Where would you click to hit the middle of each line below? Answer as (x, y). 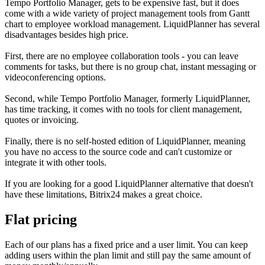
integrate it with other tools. (56, 163)
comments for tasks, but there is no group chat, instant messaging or (130, 67)
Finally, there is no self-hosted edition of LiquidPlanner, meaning (125, 141)
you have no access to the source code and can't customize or (118, 152)
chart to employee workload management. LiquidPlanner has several (132, 24)
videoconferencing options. (55, 77)
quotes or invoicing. (42, 120)
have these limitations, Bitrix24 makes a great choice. (104, 195)
